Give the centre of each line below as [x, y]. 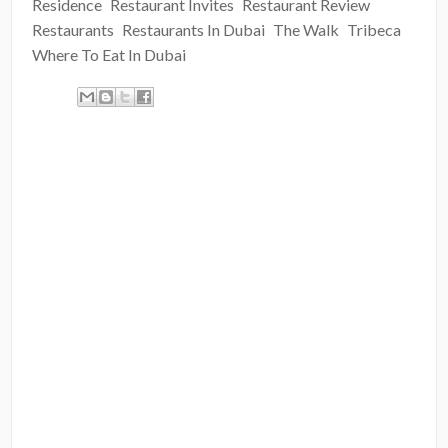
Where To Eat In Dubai [109, 55]
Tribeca [374, 30]
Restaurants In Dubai [194, 30]
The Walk [306, 30]
